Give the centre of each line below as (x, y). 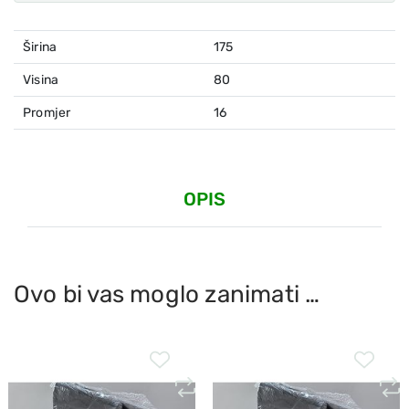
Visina (41, 79)
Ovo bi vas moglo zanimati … (167, 294)
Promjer (47, 112)
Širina (40, 47)
